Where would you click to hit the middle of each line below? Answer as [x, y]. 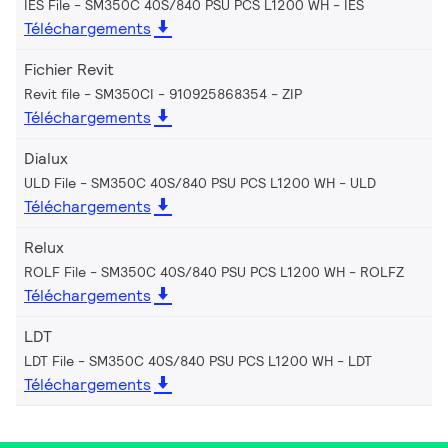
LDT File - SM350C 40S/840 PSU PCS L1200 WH [178, 360]
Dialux [46, 158]
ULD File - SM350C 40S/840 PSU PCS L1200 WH [179, 182]
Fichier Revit [69, 69]
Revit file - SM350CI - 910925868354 [145, 93]
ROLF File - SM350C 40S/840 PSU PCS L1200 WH [184, 271]
